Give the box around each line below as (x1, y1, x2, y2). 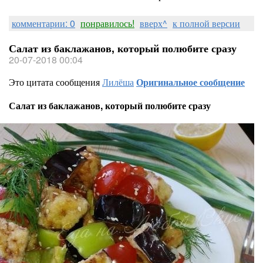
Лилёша (102, 75, 134, 89)
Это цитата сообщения (9, 75, 102, 89)
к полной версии (173, 16, 240, 30)
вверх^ (140, 16, 167, 30)
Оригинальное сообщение (136, 75, 245, 89)
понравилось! (80, 16, 134, 30)
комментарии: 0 (12, 16, 75, 30)
